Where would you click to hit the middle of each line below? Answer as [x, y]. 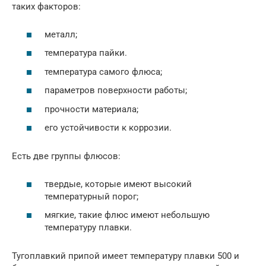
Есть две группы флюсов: [66, 156]
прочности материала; [91, 109]
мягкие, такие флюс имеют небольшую [127, 215]
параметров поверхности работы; [116, 90]
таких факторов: [46, 7]
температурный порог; [91, 196]
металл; [61, 34]
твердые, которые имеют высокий [118, 184]
